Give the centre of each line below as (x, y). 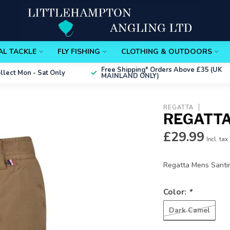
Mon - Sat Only (41, 73)
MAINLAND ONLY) (130, 76)
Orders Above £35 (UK (186, 70)
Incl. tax (217, 139)
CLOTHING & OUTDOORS (167, 52)
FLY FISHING (79, 52)
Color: (176, 192)
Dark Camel (190, 210)
